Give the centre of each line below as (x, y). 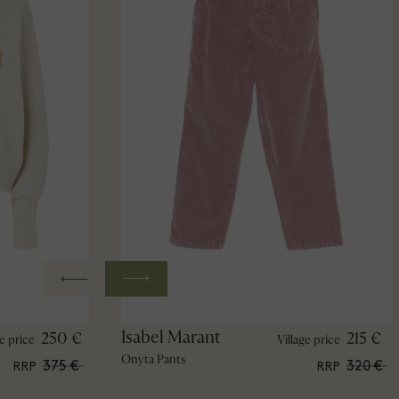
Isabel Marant (171, 337)
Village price (308, 339)
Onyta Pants (153, 359)
